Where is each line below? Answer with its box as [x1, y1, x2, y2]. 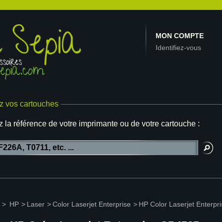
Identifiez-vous [156, 44, 201, 52]
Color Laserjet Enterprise [53, 200, 131, 208]
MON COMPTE [156, 32, 204, 40]
